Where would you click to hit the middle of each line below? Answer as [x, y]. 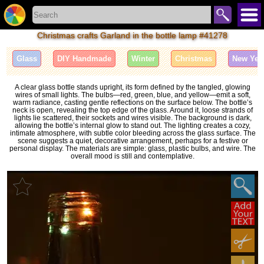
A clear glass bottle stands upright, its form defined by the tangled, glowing [133, 87]
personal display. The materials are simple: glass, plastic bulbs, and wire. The [133, 148]
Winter [143, 59]
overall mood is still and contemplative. [133, 156]
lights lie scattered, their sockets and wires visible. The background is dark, [133, 117]
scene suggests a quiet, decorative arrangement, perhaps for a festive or [133, 140]
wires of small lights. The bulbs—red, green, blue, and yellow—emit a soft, [133, 94]
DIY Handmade [85, 59]
